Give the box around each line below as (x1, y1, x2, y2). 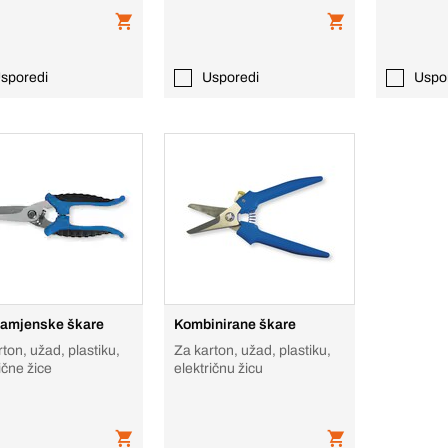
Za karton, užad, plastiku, (174, 343, 332, 358)
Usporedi (202, 70, 260, 85)
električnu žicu (174, 361, 264, 376)
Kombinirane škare (174, 317, 297, 332)
